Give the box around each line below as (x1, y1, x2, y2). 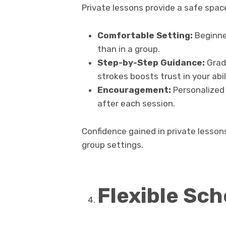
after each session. (97, 98, 175, 108)
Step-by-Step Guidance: (97, 57, 205, 68)
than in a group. (97, 43, 160, 54)
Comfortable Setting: (97, 30, 193, 40)
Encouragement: (97, 84, 171, 95)
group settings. (82, 139, 143, 150)
